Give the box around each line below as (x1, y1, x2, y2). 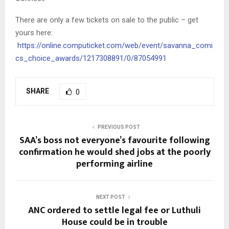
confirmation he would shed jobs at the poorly (18, 145, 211, 161)
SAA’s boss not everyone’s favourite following (19, 133, 210, 149)
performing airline (76, 156, 153, 172)
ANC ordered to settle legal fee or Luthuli (28, 203, 201, 219)
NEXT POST (96, 194, 125, 200)
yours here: (15, 28, 53, 38)
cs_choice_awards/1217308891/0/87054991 (15, 54, 167, 63)
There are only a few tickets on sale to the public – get (15, 15, 198, 25)
